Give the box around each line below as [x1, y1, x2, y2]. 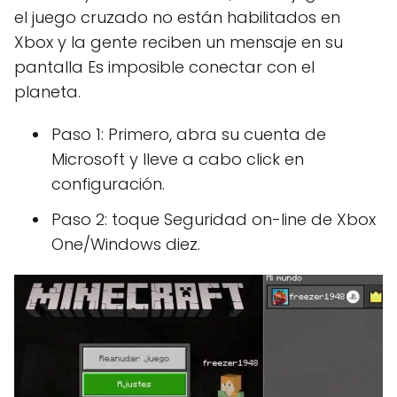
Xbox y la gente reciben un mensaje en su [14, 30, 343, 53]
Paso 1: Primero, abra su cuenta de [51, 122, 326, 145]
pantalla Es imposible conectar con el [14, 55, 315, 78]
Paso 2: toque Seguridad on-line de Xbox [51, 207, 376, 230]
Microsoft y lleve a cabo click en [51, 147, 304, 170]
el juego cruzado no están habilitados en [14, 5, 340, 28]
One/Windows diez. [51, 232, 200, 255]
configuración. [51, 172, 165, 195]
